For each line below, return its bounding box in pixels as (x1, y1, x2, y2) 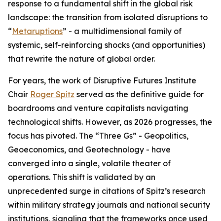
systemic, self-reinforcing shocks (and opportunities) (8, 40, 205, 50)
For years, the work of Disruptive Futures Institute (8, 75, 196, 86)
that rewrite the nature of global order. (8, 54, 155, 64)
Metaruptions (12, 26, 63, 37)
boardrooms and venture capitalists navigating (8, 103, 188, 113)
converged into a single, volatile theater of (8, 158, 171, 169)
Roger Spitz (30, 89, 74, 100)
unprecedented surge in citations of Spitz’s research (8, 186, 206, 196)
